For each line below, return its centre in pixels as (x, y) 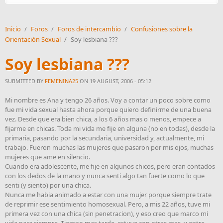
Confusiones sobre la (162, 29)
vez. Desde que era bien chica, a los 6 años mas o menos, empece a (103, 119)
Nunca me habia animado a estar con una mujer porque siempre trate (108, 195)
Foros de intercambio (89, 29)
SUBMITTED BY (25, 81)
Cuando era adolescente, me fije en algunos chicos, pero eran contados (110, 167)
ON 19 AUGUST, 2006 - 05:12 (115, 81)
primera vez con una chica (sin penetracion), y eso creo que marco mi (107, 214)
